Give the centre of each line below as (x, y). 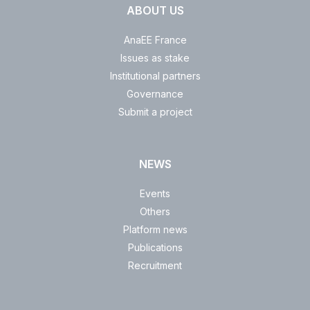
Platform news (155, 230)
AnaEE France (155, 40)
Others (155, 212)
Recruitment (155, 266)
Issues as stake (155, 58)
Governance (155, 94)
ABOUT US (155, 11)
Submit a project (155, 112)
